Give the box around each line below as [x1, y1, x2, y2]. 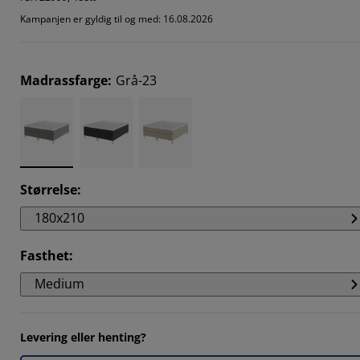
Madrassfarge [20, 71, 108, 89]
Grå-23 [116, 71, 157, 89]
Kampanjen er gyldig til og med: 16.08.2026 [20, 11, 213, 26]
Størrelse [20, 180, 77, 198]
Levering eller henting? [20, 329, 146, 345]
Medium [35, 274, 84, 292]
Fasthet [20, 246, 69, 264]
